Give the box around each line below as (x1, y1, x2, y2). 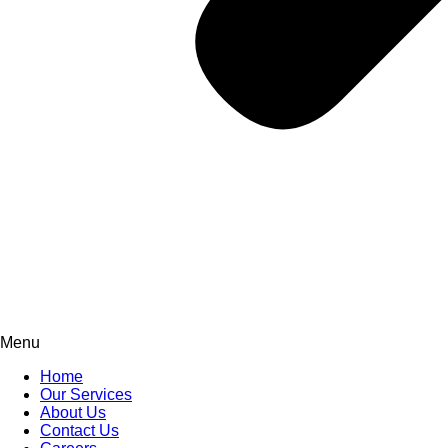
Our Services (40, 386, 132, 403)
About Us (40, 404, 106, 421)
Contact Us (40, 422, 119, 439)
